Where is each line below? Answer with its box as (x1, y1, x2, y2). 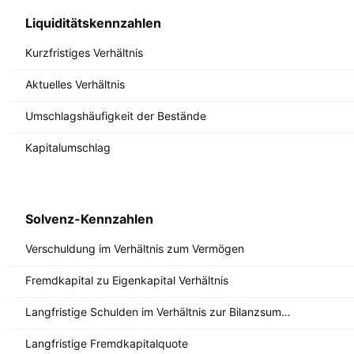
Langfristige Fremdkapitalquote (25, 336, 188, 350)
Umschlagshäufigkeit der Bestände (25, 108, 206, 122)
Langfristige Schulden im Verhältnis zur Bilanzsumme (281, 304, 291, 318)
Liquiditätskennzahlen (25, 15, 161, 31)
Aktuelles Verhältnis (25, 77, 125, 91)
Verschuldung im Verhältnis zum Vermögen (25, 241, 244, 255)
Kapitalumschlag (25, 140, 111, 154)
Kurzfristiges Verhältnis (25, 45, 143, 59)
